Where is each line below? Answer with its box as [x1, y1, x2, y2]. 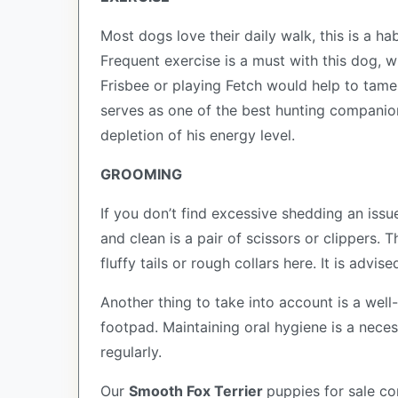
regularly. [100, 343, 166, 361]
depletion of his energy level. [100, 126, 295, 144]
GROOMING [100, 165, 186, 183]
